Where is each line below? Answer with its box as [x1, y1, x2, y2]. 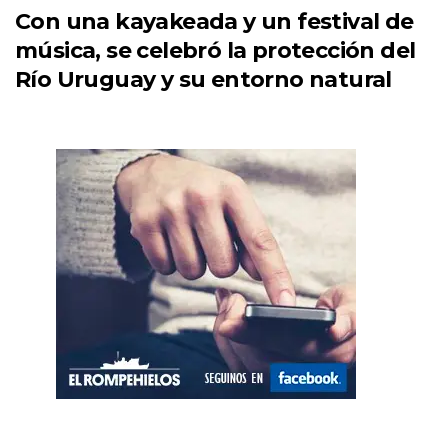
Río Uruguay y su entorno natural [15, 66, 392, 94]
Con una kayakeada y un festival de [15, 8, 414, 36]
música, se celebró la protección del [15, 37, 416, 65]
